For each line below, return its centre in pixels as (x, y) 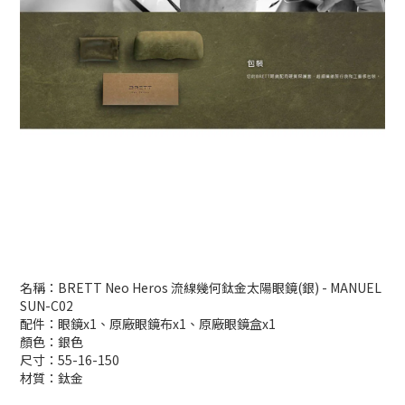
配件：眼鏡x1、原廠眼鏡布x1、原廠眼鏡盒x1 (148, 324)
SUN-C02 (47, 306)
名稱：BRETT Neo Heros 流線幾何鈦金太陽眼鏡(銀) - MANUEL (201, 287)
